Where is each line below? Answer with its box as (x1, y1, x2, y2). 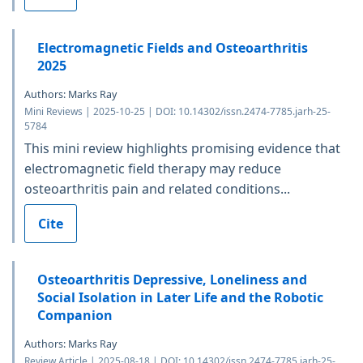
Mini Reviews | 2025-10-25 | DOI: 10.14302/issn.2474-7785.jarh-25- (24, 104, 331, 118)
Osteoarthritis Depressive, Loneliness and (37, 270, 307, 288)
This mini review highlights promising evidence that (24, 139, 340, 157)
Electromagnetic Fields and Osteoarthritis (37, 38, 308, 57)
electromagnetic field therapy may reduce (24, 159, 281, 177)
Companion (37, 305, 113, 324)
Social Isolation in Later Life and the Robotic (37, 288, 323, 306)
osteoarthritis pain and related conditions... (24, 179, 290, 198)
